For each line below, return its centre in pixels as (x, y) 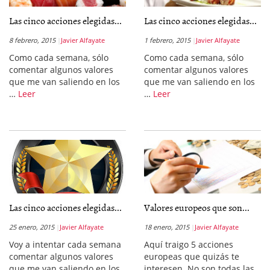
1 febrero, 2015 (167, 40)
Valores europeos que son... (197, 207)
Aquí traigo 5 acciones (189, 244)
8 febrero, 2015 (32, 40)
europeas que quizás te (192, 256)
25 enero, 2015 (32, 227)
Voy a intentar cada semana (65, 244)
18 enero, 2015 (167, 227)
